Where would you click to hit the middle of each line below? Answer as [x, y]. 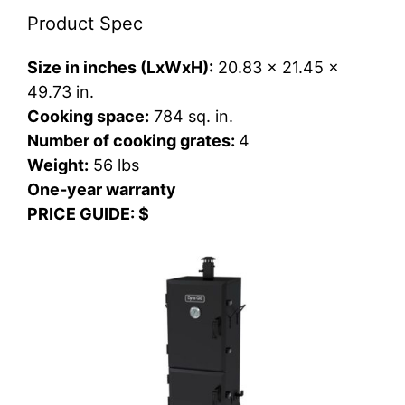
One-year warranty [102, 190]
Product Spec [85, 24]
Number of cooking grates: [133, 141]
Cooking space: [88, 117]
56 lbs [114, 165]
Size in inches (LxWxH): [120, 68]
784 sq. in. [191, 117]
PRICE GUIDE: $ [88, 214]
